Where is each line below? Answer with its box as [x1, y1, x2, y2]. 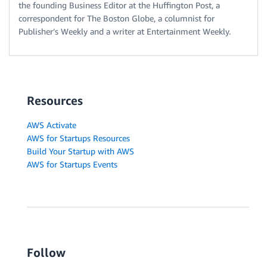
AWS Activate [27, 120, 76, 130]
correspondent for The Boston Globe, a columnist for [18, 13, 215, 23]
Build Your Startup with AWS [27, 146, 134, 156]
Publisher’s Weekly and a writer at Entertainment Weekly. [18, 26, 231, 36]
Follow [27, 246, 66, 259]
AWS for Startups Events [27, 159, 117, 169]
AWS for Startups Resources [27, 133, 130, 143]
